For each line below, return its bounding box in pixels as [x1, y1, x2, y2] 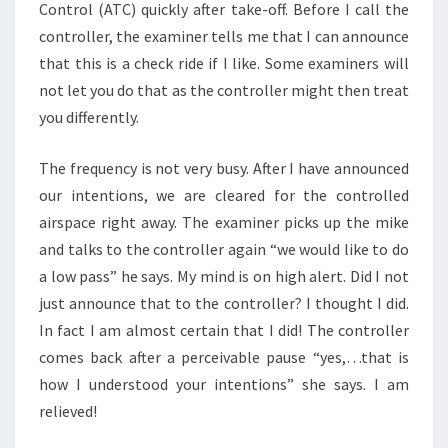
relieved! [39, 401, 97, 421]
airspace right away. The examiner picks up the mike [39, 212, 409, 232]
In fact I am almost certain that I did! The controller [39, 320, 409, 340]
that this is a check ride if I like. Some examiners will [39, 53, 409, 73]
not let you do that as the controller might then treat [39, 80, 409, 100]
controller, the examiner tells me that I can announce [39, 26, 409, 46]
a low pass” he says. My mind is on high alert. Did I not [39, 266, 409, 286]
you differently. [39, 107, 139, 127]
